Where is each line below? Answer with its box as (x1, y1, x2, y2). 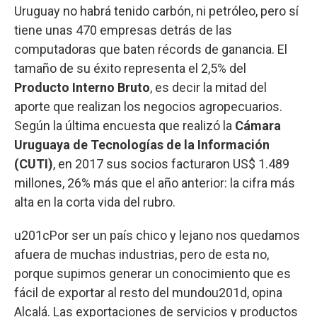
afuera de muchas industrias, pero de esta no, (14, 246, 269, 262)
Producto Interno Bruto (14, 79, 150, 95)
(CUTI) (14, 156, 53, 171)
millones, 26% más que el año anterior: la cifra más (14, 175, 295, 190)
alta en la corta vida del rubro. (14, 194, 175, 209)
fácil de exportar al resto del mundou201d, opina (14, 284, 282, 300)
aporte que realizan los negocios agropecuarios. (14, 98, 282, 114)
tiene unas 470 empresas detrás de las (14, 22, 232, 38)
